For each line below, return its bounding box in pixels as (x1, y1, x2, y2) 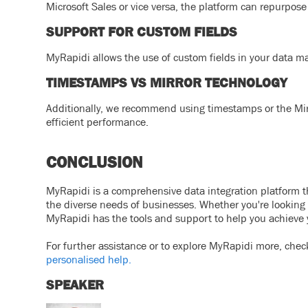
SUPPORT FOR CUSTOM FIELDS (46, 23, 241, 39)
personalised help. (46, 252, 132, 265)
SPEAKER (46, 276, 104, 292)
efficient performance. (46, 115, 149, 128)
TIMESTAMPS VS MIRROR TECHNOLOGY (46, 74, 287, 90)
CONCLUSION (46, 152, 144, 171)
